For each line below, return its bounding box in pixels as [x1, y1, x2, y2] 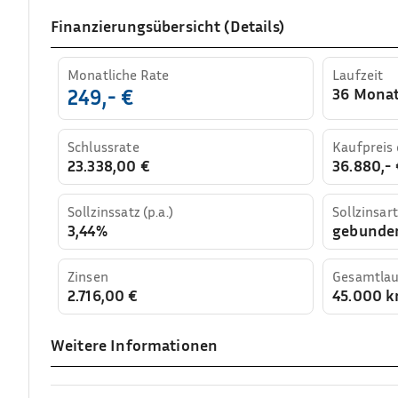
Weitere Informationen [51, 334, 219, 354]
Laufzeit [332, 65, 384, 84]
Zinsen [68, 267, 108, 285]
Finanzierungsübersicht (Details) [51, 15, 284, 36]
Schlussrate [68, 137, 139, 155]
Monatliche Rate [68, 65, 170, 84]
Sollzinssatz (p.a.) [68, 202, 173, 220]
